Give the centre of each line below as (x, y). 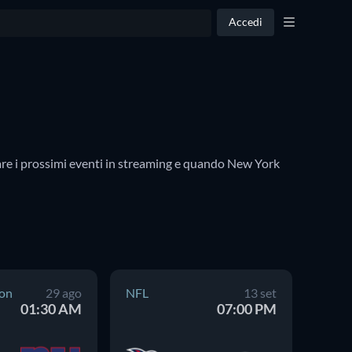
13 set (260, 293)
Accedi (246, 22)
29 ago (64, 293)
